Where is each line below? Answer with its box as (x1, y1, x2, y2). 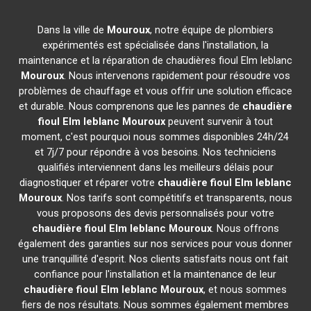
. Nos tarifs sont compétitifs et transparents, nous (61, 192, 292, 204)
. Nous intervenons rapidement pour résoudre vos (63, 69, 290, 82)
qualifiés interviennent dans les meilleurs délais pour (37, 161, 274, 174)
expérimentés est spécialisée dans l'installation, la (42, 39, 269, 51)
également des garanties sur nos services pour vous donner (18, 237, 293, 250)
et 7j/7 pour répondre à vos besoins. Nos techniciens (34, 146, 276, 158)
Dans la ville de (37, 24, 107, 36)
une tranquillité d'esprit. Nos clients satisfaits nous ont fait (22, 253, 289, 265)
